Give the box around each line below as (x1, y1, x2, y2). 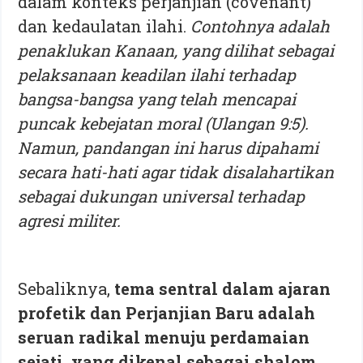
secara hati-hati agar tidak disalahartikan (18, 160, 335, 182)
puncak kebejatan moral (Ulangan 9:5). (18, 112, 310, 134)
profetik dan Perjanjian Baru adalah (18, 301, 316, 323)
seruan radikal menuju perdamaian (18, 326, 310, 348)
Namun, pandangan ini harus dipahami (18, 136, 319, 158)
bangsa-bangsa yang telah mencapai (18, 88, 297, 109)
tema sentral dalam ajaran (110, 277, 331, 299)
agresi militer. (18, 209, 122, 231)
